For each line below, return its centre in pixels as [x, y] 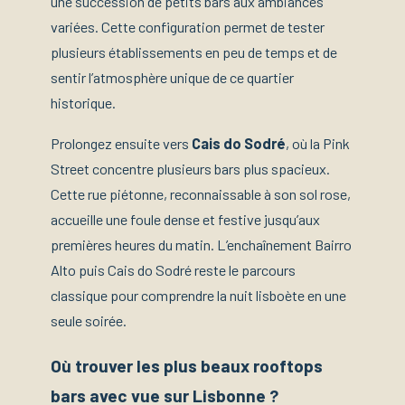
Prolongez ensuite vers [121, 143]
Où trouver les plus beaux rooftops [187, 365]
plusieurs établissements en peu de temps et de [194, 52]
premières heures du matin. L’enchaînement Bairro [201, 244]
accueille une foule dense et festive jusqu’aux [185, 219]
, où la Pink [318, 143]
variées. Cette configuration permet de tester [188, 27]
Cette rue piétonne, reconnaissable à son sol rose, [201, 193]
